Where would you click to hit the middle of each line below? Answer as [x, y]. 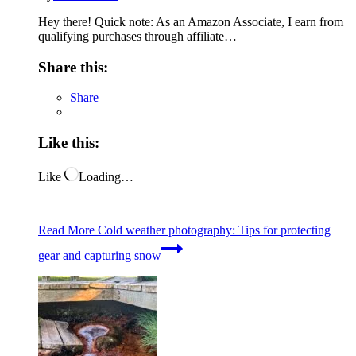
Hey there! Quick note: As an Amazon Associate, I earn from [191, 21]
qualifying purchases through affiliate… [137, 36]
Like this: [69, 142]
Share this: [73, 67]
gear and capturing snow [100, 255]
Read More [66, 230]
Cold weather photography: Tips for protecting [213, 230]
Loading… [106, 176]
